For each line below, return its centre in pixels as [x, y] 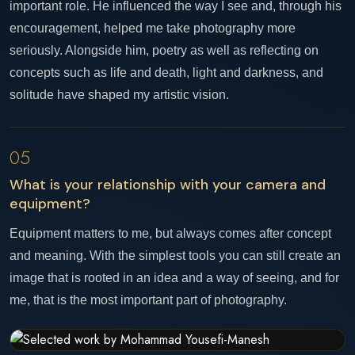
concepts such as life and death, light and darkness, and [166, 73]
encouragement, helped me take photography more [153, 28]
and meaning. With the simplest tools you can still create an [175, 256]
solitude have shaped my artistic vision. [119, 95]
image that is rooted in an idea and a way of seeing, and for [174, 278]
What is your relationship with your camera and [168, 185]
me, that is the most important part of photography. [148, 300]
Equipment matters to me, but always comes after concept [170, 233]
